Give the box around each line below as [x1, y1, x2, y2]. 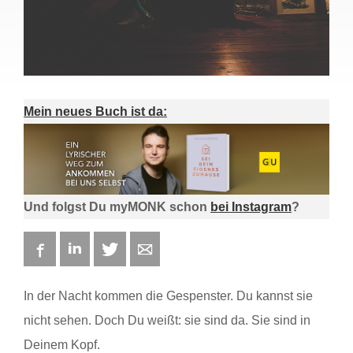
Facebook [48, 241, 97, 257]
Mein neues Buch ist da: [24, 105, 167, 119]
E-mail [152, 241, 185, 257]
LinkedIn [82, 241, 128, 257]
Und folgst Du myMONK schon [24, 200, 210, 214]
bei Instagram [210, 200, 292, 214]
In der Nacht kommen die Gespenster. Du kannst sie [24, 289, 313, 303]
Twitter [118, 241, 155, 257]
